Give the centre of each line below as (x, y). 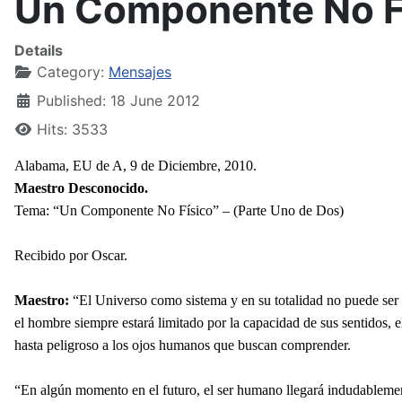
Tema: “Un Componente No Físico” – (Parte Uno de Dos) (179, 210)
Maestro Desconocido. (81, 188)
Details (39, 50)
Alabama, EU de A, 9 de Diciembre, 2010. (135, 166)
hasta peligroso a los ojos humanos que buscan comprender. (183, 345)
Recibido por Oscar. (71, 255)
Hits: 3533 (72, 129)
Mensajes (140, 72)
